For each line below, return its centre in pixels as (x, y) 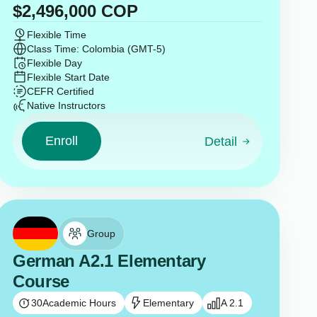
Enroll (61, 141)
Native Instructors (67, 106)
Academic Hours (80, 302)
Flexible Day (55, 63)
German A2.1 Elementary (109, 260)
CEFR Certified (61, 92)
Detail (221, 142)
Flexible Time (57, 35)
